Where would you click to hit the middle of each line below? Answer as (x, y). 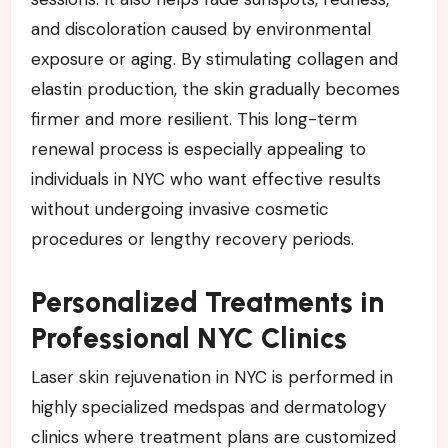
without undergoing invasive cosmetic (179, 208)
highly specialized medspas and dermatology (208, 407)
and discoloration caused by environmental (200, 28)
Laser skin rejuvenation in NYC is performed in (211, 377)
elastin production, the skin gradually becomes (215, 88)
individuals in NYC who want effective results (205, 178)
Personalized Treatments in (207, 301)
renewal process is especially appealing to (198, 148)
